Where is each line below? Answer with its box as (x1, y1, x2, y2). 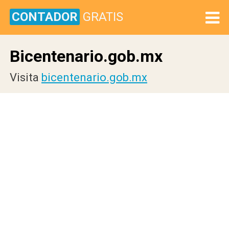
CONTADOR (12, 10, 78, 24)
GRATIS (83, 10, 123, 24)
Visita (10, 71, 41, 84)
